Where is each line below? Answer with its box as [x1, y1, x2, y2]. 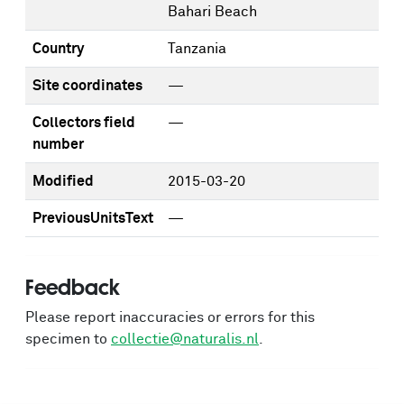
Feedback [25, 275, 120, 298]
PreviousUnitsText [32, 211, 153, 225]
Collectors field [32, 115, 135, 130]
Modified [32, 174, 94, 188]
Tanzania [168, 41, 226, 56]
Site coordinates [32, 78, 142, 93]
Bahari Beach [168, 5, 257, 19]
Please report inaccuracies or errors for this [25, 310, 315, 325]
